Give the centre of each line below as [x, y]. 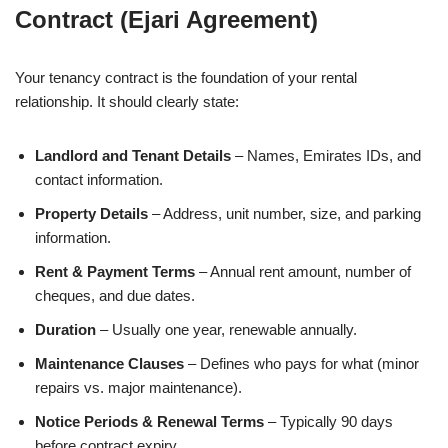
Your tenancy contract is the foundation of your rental [186, 77]
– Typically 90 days [328, 421]
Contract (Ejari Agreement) [166, 19]
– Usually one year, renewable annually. [226, 329]
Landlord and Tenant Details [133, 155]
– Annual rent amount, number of [303, 271]
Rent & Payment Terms [115, 271]
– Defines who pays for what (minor [301, 363]
